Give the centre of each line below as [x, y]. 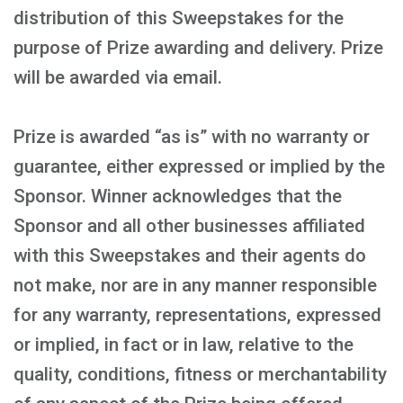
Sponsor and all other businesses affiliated [189, 226]
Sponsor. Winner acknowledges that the [178, 196]
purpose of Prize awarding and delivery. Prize [198, 48]
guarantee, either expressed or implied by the [199, 166]
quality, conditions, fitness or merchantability [200, 374]
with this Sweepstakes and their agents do [190, 255]
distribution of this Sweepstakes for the [179, 18]
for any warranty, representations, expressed [197, 315]
